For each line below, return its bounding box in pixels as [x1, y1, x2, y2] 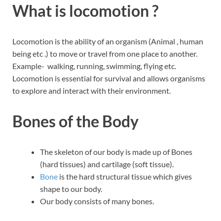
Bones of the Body [12, 111, 142, 131]
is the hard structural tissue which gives [58, 171, 192, 181]
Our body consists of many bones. [40, 196, 155, 206]
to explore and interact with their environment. [12, 86, 171, 96]
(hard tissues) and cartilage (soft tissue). [40, 159, 174, 169]
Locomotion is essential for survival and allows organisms [12, 74, 205, 83]
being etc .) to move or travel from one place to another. [12, 49, 197, 59]
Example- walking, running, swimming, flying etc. [12, 61, 176, 71]
